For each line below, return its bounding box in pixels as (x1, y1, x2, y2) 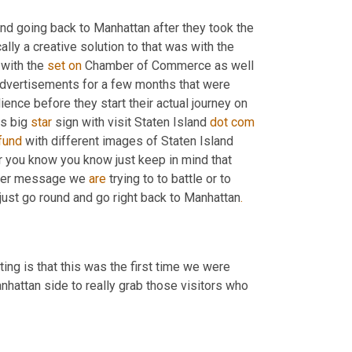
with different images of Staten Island (22, 133, 233, 148)
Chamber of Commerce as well (82, 57, 254, 73)
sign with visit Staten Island (52, 114, 210, 130)
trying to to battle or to (106, 170, 231, 186)
